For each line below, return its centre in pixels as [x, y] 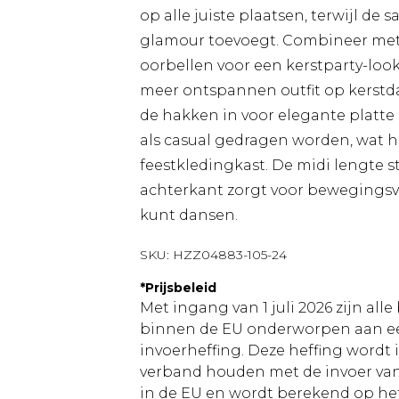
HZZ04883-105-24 [230, 255]
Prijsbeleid [181, 288]
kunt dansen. [189, 215]
